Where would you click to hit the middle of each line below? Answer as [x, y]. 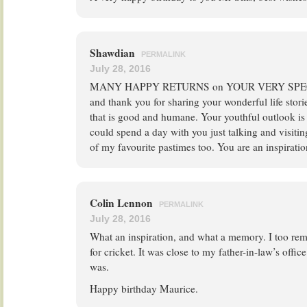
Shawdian [114, 53]
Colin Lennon [123, 203]
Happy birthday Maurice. [144, 288]
